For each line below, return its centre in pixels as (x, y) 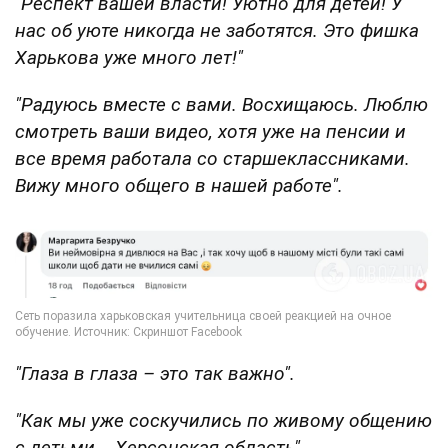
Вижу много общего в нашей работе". (179, 186)
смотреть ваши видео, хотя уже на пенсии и (210, 132)
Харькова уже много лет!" (129, 58)
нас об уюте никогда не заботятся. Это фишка (217, 31)
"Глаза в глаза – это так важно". (155, 373)
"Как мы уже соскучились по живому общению (223, 420)
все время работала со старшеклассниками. (212, 159)
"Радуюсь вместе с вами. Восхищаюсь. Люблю (221, 105)
